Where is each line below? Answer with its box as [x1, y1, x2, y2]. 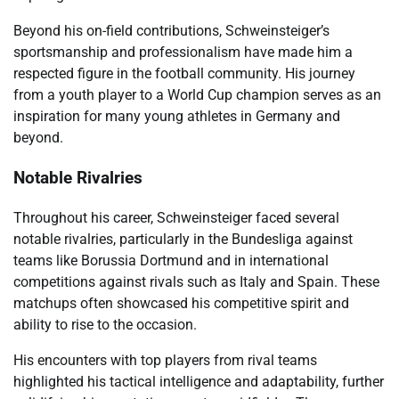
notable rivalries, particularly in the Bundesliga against [13, 230, 353, 248]
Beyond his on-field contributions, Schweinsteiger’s [13, 22, 330, 40]
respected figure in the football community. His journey [13, 65, 355, 83]
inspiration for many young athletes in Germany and [13, 108, 340, 126]
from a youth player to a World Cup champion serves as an [13, 86, 381, 104]
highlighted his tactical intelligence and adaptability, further [13, 372, 384, 390]
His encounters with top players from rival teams [13, 351, 317, 369]
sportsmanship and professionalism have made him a [13, 44, 353, 61]
